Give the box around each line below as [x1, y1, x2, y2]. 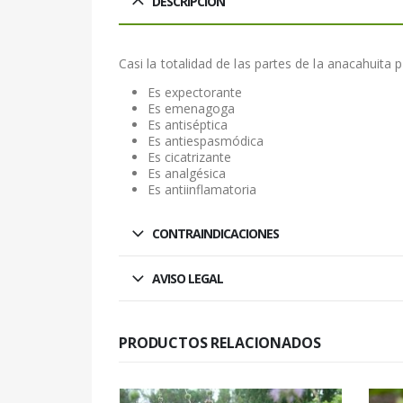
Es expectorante [148, 84, 242, 102]
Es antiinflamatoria [148, 181, 256, 199]
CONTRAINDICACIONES [152, 225, 279, 243]
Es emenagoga [148, 100, 235, 118]
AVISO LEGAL [152, 270, 223, 288]
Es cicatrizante [148, 148, 231, 166]
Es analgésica [148, 165, 226, 183]
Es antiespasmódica [148, 132, 264, 150]
